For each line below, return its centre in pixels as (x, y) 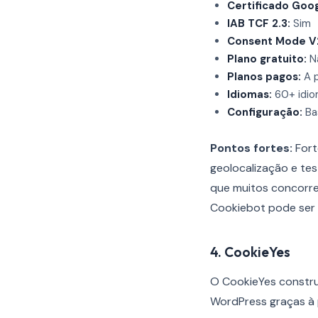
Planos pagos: (264, 77)
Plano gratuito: (267, 59)
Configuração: (265, 112)
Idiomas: (250, 94)
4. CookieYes (250, 252)
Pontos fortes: (251, 148)
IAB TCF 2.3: (259, 23)
